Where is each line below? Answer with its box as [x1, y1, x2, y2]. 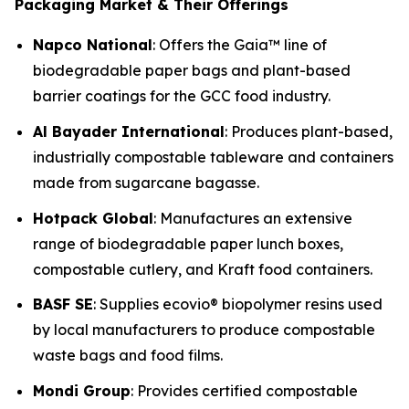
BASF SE [33, 295, 93, 314]
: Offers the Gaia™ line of [152, 36, 327, 55]
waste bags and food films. [33, 346, 223, 365]
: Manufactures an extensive [153, 208, 352, 227]
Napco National [33, 36, 152, 55]
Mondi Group [33, 382, 131, 401]
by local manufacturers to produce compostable [33, 320, 375, 340]
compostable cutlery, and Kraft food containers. [33, 259, 372, 278]
